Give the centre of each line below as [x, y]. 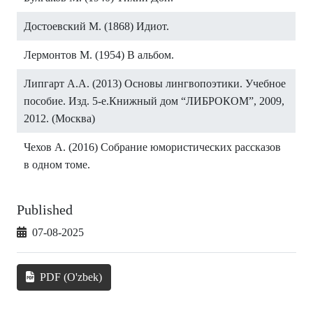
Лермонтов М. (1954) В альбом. [99, 55]
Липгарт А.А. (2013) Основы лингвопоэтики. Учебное [155, 84]
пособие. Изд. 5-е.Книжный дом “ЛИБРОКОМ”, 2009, [154, 101]
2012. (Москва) [59, 119]
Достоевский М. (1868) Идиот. [96, 27]
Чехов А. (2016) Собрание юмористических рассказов [152, 147]
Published [45, 210]
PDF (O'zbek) [70, 277]
